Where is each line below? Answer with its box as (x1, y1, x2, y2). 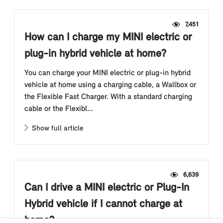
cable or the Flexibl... (24, 105, 93, 113)
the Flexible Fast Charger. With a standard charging (24, 93, 192, 101)
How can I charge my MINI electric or (24, 32, 192, 43)
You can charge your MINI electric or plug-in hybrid (24, 69, 191, 77)
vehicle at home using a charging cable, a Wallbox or (24, 81, 196, 89)
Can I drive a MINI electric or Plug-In (24, 182, 189, 194)
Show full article (28, 125, 83, 132)
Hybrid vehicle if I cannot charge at (24, 199, 182, 210)
